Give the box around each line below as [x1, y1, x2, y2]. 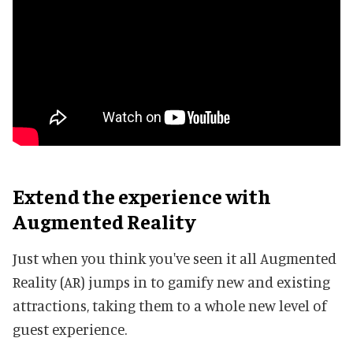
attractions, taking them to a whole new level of [13, 295, 327, 314]
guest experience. [13, 319, 127, 338]
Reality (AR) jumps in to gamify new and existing [13, 272, 330, 291]
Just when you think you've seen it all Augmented [13, 248, 336, 267]
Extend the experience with [13, 182, 271, 209]
